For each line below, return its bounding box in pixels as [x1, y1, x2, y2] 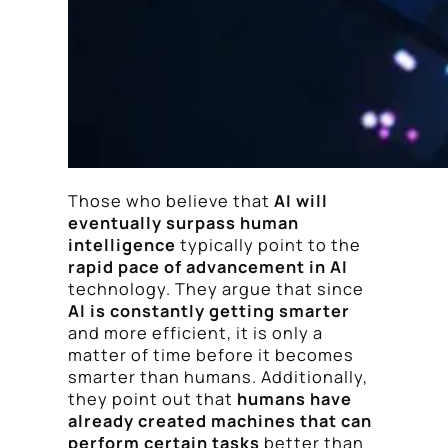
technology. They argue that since [68, 277, 364, 300]
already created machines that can [68, 409, 372, 432]
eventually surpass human [68, 211, 299, 234]
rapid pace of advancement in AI [68, 255, 348, 278]
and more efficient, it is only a [68, 321, 323, 344]
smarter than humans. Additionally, [68, 365, 368, 388]
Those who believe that [68, 189, 274, 212]
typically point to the [176, 233, 361, 256]
